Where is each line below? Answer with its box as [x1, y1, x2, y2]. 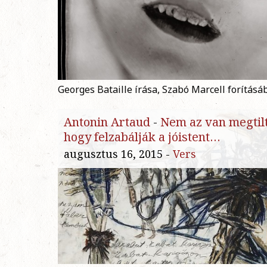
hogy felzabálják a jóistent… [64, 129, 221, 145]
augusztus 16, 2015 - [64, 147, 173, 162]
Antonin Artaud [64, 114, 150, 131]
